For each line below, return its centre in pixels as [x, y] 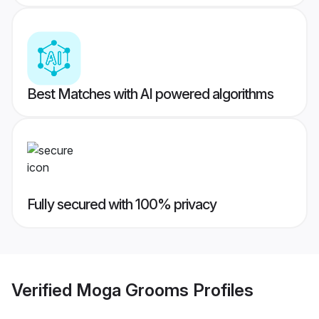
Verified [44, 290]
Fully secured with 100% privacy [122, 205]
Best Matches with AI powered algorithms [150, 94]
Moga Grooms [132, 290]
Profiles [221, 290]
